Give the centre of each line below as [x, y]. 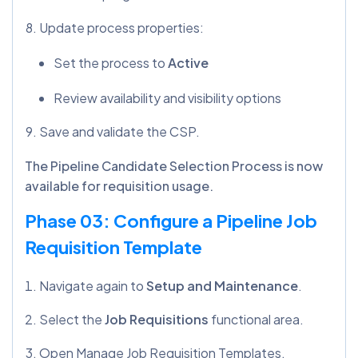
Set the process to [111, 62]
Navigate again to [93, 285]
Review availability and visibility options [167, 97]
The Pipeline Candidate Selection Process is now [174, 165]
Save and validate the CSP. [119, 131]
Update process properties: [121, 27]
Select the [72, 319]
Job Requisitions [158, 319]
